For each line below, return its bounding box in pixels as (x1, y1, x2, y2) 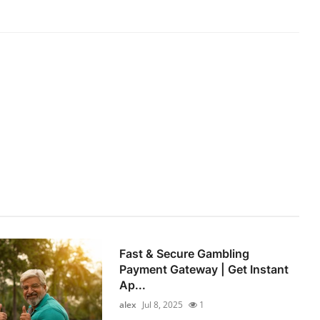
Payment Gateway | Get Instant (119, 262, 289, 277)
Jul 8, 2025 (142, 299, 184, 311)
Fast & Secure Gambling (119, 246, 250, 261)
